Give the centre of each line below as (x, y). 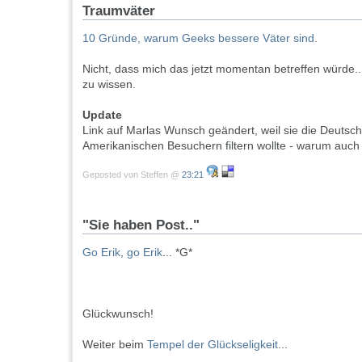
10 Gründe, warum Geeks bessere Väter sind (198, 38)
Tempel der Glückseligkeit (213, 345)
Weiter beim (115, 345)
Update (102, 115)
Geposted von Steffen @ (132, 175)
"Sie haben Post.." (141, 225)
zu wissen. (109, 84)
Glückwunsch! (118, 314)
